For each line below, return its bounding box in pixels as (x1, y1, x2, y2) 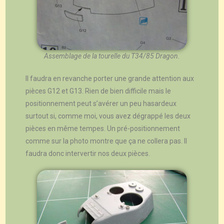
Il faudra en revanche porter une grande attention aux (25, 74, 194, 82)
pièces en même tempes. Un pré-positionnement (25, 124, 180, 132)
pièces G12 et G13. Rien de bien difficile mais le (25, 86, 171, 95)
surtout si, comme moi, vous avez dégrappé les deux (25, 111, 191, 120)
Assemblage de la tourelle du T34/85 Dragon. (44, 51, 180, 60)
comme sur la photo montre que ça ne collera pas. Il (25, 136, 187, 145)
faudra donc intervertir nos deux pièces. (25, 149, 150, 157)
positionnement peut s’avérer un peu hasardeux (25, 99, 177, 107)
